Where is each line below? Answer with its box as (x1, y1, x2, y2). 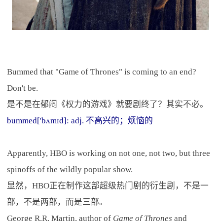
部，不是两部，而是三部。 (6, 197, 108, 207)
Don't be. (6, 83, 38, 93)
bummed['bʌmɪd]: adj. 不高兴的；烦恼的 (6, 115, 153, 125)
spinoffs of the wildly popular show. (6, 164, 133, 174)
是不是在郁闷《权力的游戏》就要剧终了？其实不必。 (6, 99, 208, 109)
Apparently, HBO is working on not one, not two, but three (6, 148, 210, 158)
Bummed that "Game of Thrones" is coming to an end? (6, 67, 196, 76)
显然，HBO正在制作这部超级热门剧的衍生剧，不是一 (6, 181, 209, 190)
